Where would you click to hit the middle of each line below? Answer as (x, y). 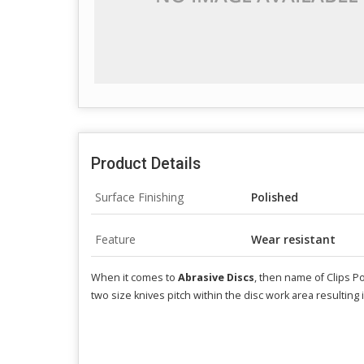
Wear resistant (293, 239)
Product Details (146, 164)
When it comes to (134, 277)
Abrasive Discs (216, 277)
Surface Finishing (139, 197)
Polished (275, 197)
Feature (115, 239)
